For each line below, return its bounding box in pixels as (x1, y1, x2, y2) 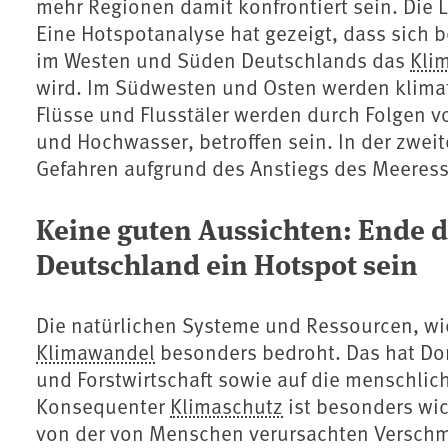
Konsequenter (36, 391, 170, 421)
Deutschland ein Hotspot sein (36, 243, 418, 284)
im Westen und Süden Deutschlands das (36, 45, 410, 75)
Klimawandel (36, 337, 155, 367)
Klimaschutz (170, 391, 283, 421)
